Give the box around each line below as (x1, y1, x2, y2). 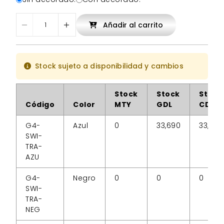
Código (25, 99, 54, 110)
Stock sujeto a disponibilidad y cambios (33, 61, 183, 71)
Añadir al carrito (101, 19, 163, 30)
